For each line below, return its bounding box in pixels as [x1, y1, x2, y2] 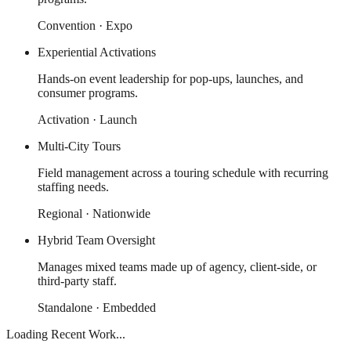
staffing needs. [38, 180, 109, 194]
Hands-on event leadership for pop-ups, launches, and [38, 72, 303, 86]
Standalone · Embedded [38, 301, 156, 315]
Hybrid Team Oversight [38, 233, 155, 248]
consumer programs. [38, 86, 138, 100]
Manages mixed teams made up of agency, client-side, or [38, 260, 317, 274]
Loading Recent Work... [6, 327, 125, 342]
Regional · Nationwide [38, 207, 150, 221]
